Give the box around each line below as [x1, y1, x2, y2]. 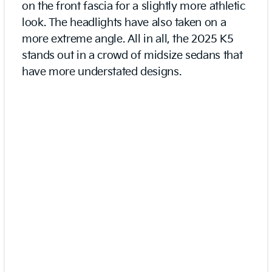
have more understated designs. [22, 65, 182, 78]
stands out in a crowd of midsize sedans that [22, 49, 243, 62]
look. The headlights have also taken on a [22, 16, 226, 29]
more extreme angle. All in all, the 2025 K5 [22, 32, 234, 46]
